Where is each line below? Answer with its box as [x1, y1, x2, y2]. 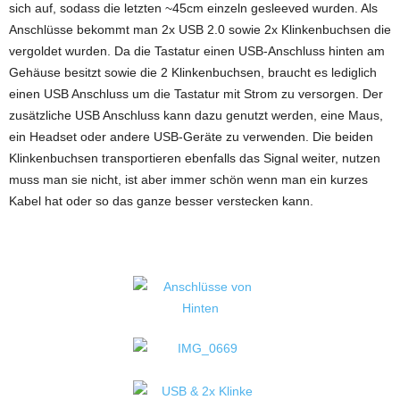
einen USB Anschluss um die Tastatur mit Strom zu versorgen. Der [9, 87, 383, 101]
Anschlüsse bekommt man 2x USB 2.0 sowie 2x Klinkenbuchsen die [9, 22, 391, 37]
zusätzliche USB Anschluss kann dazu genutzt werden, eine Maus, [9, 108, 383, 122]
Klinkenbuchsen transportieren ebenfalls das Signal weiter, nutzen [9, 151, 380, 165]
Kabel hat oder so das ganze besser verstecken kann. [9, 194, 313, 208]
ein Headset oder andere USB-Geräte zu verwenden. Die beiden [9, 129, 373, 144]
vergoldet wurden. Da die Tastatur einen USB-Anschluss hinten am [9, 44, 385, 58]
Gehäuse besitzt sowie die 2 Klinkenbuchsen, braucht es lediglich [9, 65, 377, 79]
